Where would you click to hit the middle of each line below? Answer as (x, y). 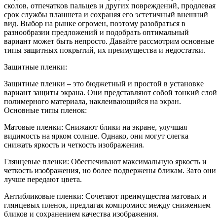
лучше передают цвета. (43, 179)
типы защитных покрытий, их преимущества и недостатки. (105, 50)
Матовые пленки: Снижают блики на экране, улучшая (95, 127)
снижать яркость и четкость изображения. (74, 145)
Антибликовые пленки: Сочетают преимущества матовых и (105, 196)
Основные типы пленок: (45, 110)
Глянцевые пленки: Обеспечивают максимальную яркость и (105, 161)
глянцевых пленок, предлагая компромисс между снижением (107, 205)
